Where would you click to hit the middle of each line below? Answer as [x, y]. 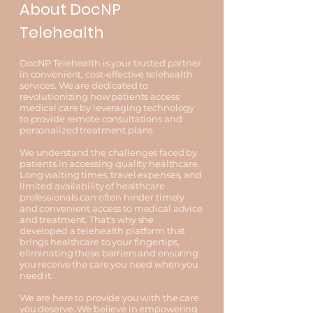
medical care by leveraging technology [107, 108]
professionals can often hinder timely [102, 197]
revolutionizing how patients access [100, 96]
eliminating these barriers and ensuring [109, 253]
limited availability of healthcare [92, 186]
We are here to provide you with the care [109, 298]
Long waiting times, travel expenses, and [111, 175]
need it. [36, 275]
